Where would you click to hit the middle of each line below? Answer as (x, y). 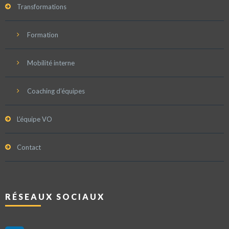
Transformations (42, 7)
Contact (29, 147)
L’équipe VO (35, 119)
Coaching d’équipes (56, 91)
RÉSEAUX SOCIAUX (55, 197)
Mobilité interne (51, 63)
